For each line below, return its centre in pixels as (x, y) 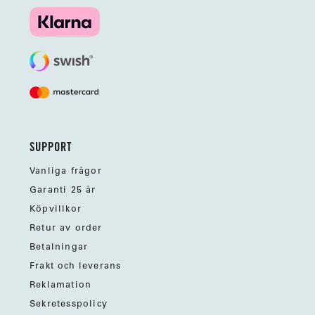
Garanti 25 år (63, 190)
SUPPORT (51, 148)
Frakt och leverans (76, 266)
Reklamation (61, 285)
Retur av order (66, 228)
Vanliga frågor (66, 171)
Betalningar (59, 247)
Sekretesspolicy (69, 304)
